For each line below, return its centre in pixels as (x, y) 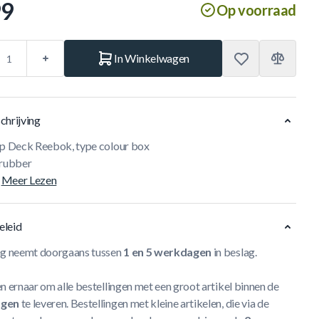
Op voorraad (256, 10)
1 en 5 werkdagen (168, 252)
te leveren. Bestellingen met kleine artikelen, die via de (144, 303)
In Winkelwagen (152, 58)
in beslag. (234, 252)
